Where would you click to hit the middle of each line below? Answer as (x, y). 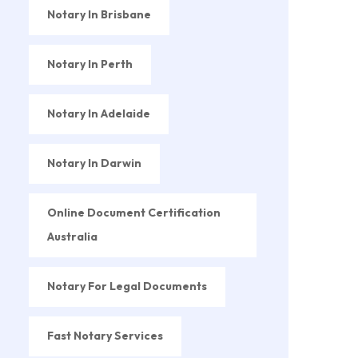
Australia (72, 236)
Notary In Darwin (94, 163)
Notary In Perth (90, 64)
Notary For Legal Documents (127, 286)
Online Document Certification (134, 212)
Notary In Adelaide (99, 113)
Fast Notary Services (105, 335)
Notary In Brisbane (99, 14)
